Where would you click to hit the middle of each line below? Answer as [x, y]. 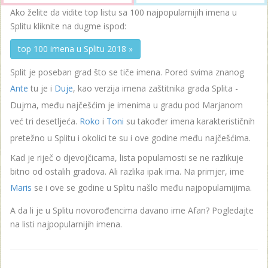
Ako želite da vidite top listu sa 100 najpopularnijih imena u [124, 12]
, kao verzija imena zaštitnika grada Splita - [156, 88]
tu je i [42, 88]
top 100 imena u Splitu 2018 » [75, 48]
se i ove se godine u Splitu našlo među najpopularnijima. [142, 187]
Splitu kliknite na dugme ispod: [69, 26]
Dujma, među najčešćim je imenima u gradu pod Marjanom [127, 105]
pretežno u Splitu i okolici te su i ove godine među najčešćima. [130, 138]
